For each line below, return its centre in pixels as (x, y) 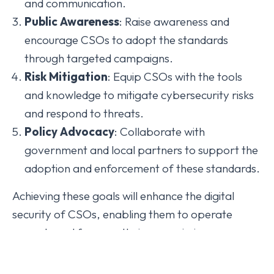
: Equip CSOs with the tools (175, 77)
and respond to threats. (84, 113)
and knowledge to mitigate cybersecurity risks (139, 95)
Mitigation (78, 77)
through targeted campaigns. (99, 58)
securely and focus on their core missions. (115, 233)
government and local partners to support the (141, 150)
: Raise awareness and (174, 22)
